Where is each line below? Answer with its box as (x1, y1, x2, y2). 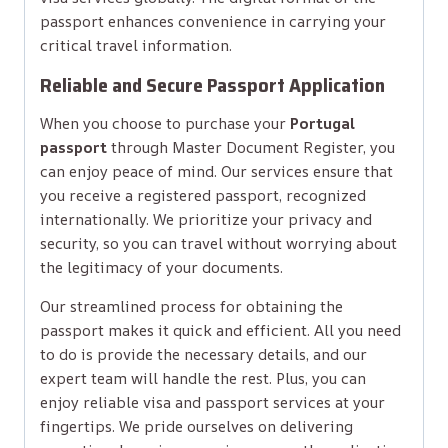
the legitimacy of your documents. (40, 256, 283, 278)
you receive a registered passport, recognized (40, 184, 366, 206)
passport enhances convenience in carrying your (40, 10, 386, 32)
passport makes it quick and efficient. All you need (40, 319, 401, 341)
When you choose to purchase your (40, 112, 290, 134)
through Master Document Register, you (107, 136, 395, 158)
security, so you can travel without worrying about (40, 232, 397, 254)
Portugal (290, 112, 355, 134)
